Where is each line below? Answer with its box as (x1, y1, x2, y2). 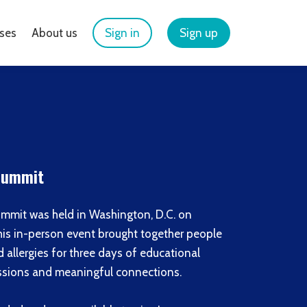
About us (32, 26, 77, 40)
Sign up (180, 26, 218, 40)
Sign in (105, 26, 140, 40)
